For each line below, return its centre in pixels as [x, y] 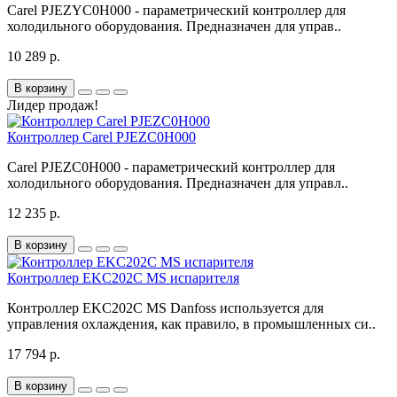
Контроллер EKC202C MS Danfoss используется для [165, 308]
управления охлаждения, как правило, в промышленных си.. [191, 324]
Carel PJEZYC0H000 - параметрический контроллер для [176, 10]
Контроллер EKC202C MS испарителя [123, 278]
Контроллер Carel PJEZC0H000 [101, 137]
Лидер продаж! [53, 105]
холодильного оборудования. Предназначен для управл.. [178, 183]
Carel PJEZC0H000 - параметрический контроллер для [171, 167]
